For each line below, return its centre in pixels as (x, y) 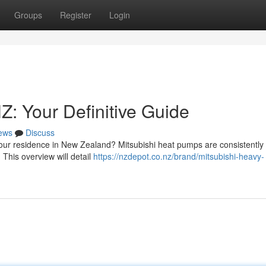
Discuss (40, 132)
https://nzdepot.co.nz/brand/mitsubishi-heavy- (179, 156)
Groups (28, 15)
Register (76, 15)
